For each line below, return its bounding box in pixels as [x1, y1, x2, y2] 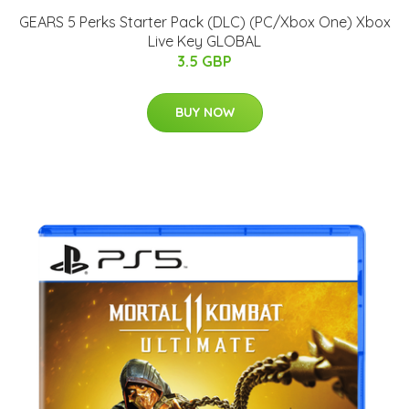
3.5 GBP [177, 52, 232, 71]
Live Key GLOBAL [148, 32, 261, 51]
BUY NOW [174, 104, 235, 121]
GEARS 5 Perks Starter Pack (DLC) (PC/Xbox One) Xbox [18, 13, 391, 32]
